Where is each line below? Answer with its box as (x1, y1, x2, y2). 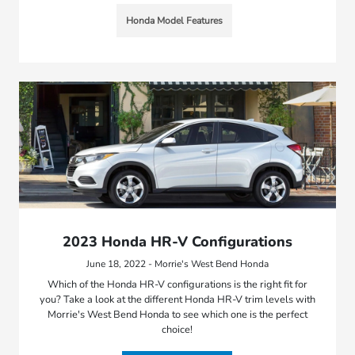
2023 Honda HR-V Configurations (62, 231, 292, 251)
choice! (162, 322, 193, 337)
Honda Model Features (125, 13, 223, 27)
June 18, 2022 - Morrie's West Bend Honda (86, 257, 269, 270)
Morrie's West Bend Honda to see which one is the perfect (47, 307, 307, 322)
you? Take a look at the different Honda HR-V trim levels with (39, 292, 315, 307)
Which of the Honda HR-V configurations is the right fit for (47, 277, 307, 292)
